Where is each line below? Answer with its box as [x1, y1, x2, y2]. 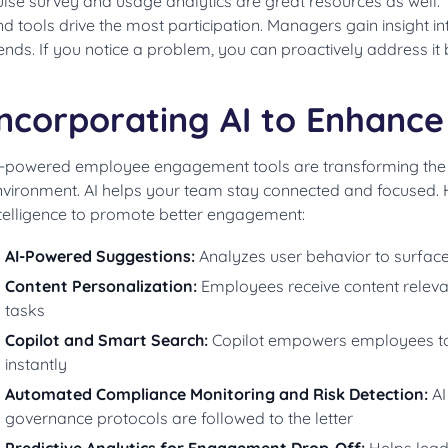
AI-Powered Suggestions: [5, 246, 199, 266]
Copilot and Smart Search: [5, 330, 212, 350]
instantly [5, 354, 67, 374]
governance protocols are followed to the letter [5, 408, 353, 428]
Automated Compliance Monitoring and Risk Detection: [5, 384, 432, 404]
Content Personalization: [5, 276, 201, 296]
